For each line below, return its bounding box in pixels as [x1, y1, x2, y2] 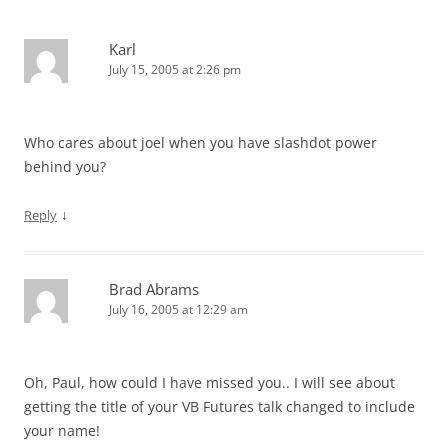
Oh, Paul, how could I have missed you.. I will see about [24, 373, 395, 392]
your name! [24, 421, 100, 440]
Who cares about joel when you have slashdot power [24, 133, 377, 152]
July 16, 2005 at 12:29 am [109, 301, 248, 318]
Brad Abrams [109, 279, 199, 299]
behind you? [24, 157, 106, 176]
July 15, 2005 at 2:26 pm [109, 61, 241, 78]
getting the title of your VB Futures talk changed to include [24, 397, 415, 416]
